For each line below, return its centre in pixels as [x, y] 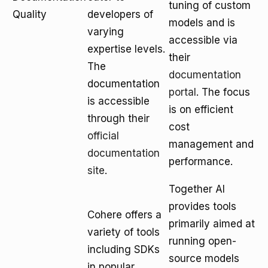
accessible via [203, 40]
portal [182, 92]
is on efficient [201, 109]
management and [211, 144]
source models [204, 258]
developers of [120, 14]
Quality [30, 14]
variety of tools [124, 232]
